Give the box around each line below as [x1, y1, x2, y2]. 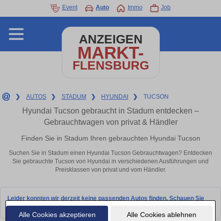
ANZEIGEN [78, 33, 143, 46]
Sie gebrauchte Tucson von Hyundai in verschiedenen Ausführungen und [12, 158, 209, 165]
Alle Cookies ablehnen [126, 210, 196, 219]
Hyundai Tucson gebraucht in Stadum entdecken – [22, 107, 199, 115]
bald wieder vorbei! [7, 203, 61, 210]
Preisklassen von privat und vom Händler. [55, 166, 166, 174]
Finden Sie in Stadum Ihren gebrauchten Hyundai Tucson [21, 134, 200, 142]
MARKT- [77, 43, 144, 62]
